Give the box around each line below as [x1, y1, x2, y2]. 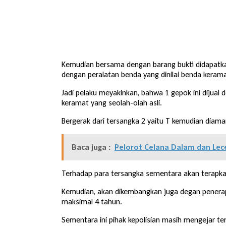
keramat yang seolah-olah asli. [62, 97, 162, 107]
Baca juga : [72, 142, 110, 152]
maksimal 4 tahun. [62, 196, 122, 206]
